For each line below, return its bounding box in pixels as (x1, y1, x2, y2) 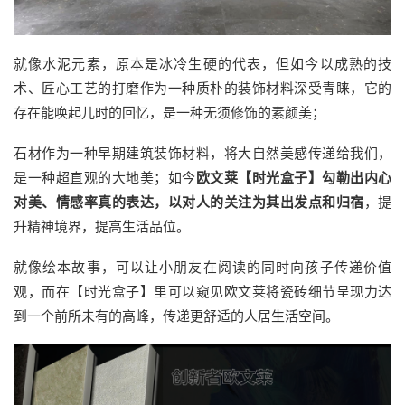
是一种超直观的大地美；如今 (14, 169, 196, 185)
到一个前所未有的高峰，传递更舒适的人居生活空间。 (14, 307, 339, 324)
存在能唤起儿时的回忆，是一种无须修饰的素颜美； (14, 104, 325, 120)
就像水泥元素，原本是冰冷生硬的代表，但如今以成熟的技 (14, 55, 391, 71)
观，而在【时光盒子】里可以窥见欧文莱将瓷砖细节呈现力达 (14, 283, 391, 299)
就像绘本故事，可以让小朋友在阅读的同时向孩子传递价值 (14, 259, 391, 275)
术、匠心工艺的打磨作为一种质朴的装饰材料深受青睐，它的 (14, 80, 391, 96)
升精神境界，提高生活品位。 (14, 218, 190, 234)
